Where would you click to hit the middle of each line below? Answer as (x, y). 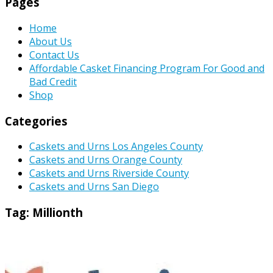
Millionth (58, 213)
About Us (51, 41)
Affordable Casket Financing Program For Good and (147, 68)
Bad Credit (53, 81)
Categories (36, 121)
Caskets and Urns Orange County (106, 160)
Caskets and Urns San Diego (94, 187)
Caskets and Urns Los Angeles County (116, 147)
